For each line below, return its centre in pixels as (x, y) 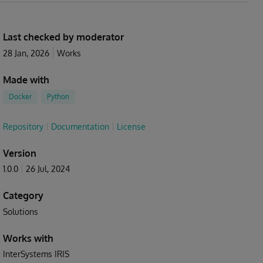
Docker (20, 97)
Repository (23, 127)
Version (20, 153)
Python (58, 97)
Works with (28, 238)
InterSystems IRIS (36, 254)
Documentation (80, 127)
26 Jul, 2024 (48, 169)
